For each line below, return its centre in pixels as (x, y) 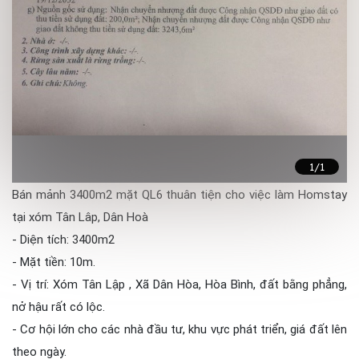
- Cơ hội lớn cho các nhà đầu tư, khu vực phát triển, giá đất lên (179, 330)
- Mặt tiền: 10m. (54, 262)
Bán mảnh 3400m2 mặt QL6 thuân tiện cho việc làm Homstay (179, 195)
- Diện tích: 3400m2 (63, 240)
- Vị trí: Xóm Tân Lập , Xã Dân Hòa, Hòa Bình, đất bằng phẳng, (179, 285)
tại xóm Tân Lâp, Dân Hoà (80, 218)
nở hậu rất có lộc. (58, 307)
